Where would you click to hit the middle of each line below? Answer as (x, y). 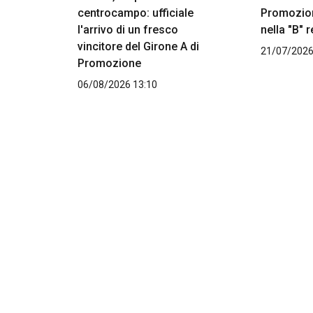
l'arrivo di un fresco (128, 30)
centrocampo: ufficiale (136, 13)
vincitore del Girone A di (138, 47)
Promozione (109, 64)
